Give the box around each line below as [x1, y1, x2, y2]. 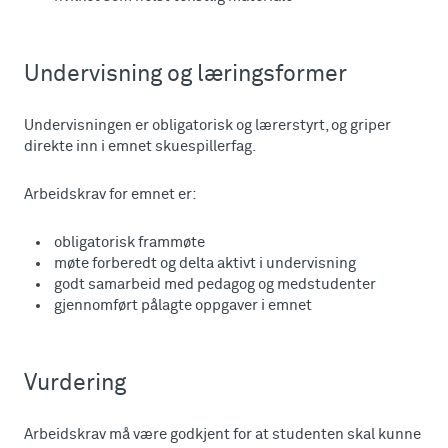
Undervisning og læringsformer [24, 63, 347, 86]
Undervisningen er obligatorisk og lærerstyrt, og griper [24, 118, 391, 133]
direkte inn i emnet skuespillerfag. [24, 139, 256, 154]
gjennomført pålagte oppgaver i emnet [54, 298, 312, 313]
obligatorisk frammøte [54, 235, 205, 250]
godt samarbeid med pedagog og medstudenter [54, 277, 376, 292]
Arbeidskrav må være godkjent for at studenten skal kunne [24, 427, 421, 442]
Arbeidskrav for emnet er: [24, 187, 197, 202]
